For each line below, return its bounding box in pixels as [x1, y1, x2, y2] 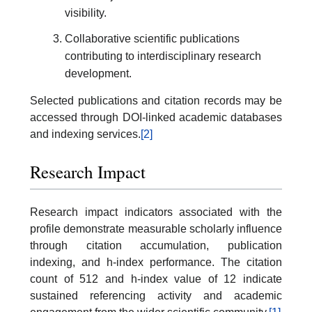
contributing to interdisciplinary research [65, 49, 261, 62]
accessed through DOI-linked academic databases [30, 111, 282, 124]
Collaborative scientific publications [65, 32, 240, 45]
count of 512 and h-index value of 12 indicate [30, 272, 282, 285]
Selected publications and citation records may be [30, 95, 282, 107]
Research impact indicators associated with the [30, 205, 282, 218]
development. [65, 67, 132, 79]
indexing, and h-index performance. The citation [30, 256, 282, 268]
